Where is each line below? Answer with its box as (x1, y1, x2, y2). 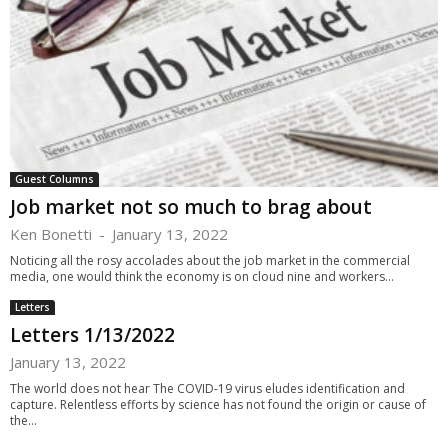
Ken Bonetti (10, 223, 92, 244)
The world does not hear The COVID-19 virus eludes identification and (10, 379, 405, 397)
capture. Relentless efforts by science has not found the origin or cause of (10, 395, 426, 413)
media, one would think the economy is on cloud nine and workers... (10, 267, 394, 285)
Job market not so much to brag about (10, 193, 372, 220)
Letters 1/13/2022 (10, 321, 175, 348)
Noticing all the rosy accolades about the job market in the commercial (10, 251, 410, 269)
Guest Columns (15, 171, 94, 186)
